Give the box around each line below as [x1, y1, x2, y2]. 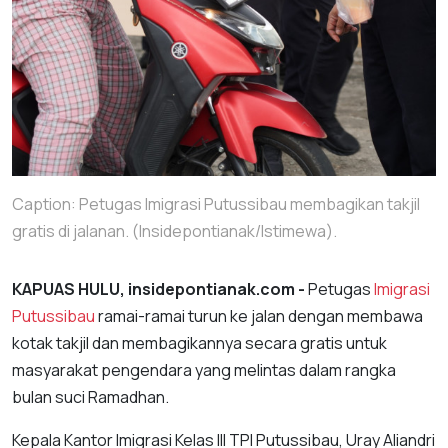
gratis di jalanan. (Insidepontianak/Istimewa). [12, 220, 337, 242]
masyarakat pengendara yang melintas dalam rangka [12, 359, 396, 381]
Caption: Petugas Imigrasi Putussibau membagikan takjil [12, 193, 420, 215]
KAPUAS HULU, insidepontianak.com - [12, 278, 308, 300]
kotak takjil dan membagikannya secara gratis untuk [12, 332, 387, 354]
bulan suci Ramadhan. [12, 386, 172, 408]
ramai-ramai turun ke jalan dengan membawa [95, 305, 423, 327]
